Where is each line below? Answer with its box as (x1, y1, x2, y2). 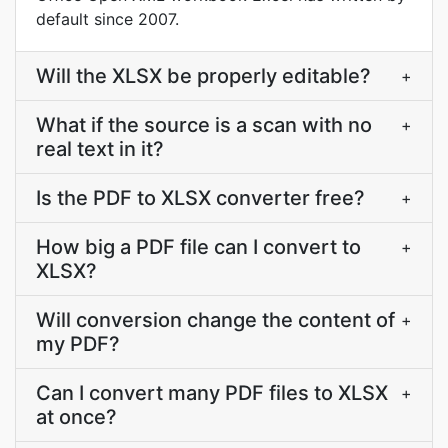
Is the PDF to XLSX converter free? (36, 186, 365, 210)
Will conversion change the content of (36, 308, 395, 332)
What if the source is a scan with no (36, 113, 372, 137)
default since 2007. (36, 9, 179, 29)
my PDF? (36, 332, 120, 356)
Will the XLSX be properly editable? (36, 64, 371, 88)
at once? (36, 405, 117, 429)
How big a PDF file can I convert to (36, 235, 361, 259)
